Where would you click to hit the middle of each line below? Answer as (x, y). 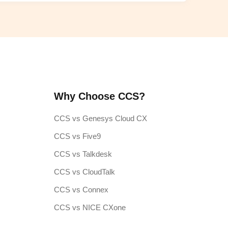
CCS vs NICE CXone (90, 208)
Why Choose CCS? (99, 96)
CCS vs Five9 (77, 136)
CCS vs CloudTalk (84, 172)
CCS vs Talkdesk (83, 154)
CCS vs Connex (81, 190)
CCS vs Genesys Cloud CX (100, 119)
